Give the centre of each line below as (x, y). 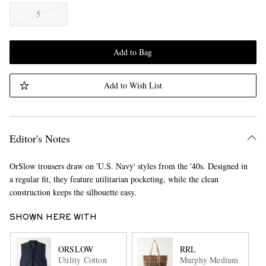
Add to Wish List (133, 85)
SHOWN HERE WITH (53, 218)
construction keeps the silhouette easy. (73, 192)
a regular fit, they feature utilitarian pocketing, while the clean (114, 179)
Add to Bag (133, 52)
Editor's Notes (39, 138)
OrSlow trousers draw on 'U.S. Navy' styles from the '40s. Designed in (128, 166)
